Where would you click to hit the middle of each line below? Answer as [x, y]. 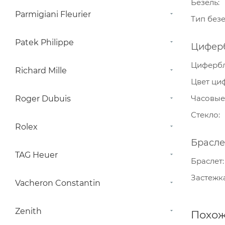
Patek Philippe [44, 42]
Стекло [205, 115]
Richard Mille [41, 71]
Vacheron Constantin [58, 183]
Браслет [207, 161]
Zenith [28, 211]
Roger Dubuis [43, 99]
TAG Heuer [36, 155]
